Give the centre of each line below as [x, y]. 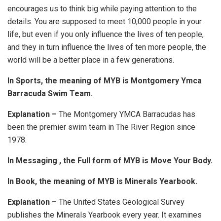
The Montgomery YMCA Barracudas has [127, 114]
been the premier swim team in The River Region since [101, 127]
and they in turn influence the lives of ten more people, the [107, 47]
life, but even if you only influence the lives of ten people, [106, 34]
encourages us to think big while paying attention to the [102, 8]
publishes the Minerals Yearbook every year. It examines [105, 215]
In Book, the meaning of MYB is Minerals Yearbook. [102, 181]
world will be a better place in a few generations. [91, 60]
